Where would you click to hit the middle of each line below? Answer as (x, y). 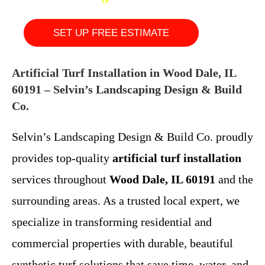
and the (234, 179)
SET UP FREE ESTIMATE (111, 33)
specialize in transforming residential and (112, 222)
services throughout (61, 179)
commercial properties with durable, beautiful (122, 243)
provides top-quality (62, 158)
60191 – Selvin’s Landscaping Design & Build (127, 89)
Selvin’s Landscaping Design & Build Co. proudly (132, 136)
